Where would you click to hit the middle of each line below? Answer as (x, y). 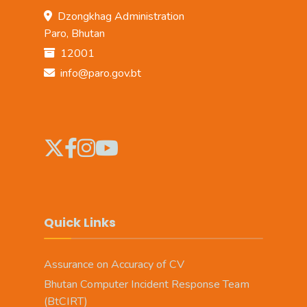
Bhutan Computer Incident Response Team (147, 284)
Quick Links (80, 222)
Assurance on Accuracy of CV (114, 264)
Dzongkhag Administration (118, 16)
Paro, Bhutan (74, 33)
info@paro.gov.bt (98, 73)
